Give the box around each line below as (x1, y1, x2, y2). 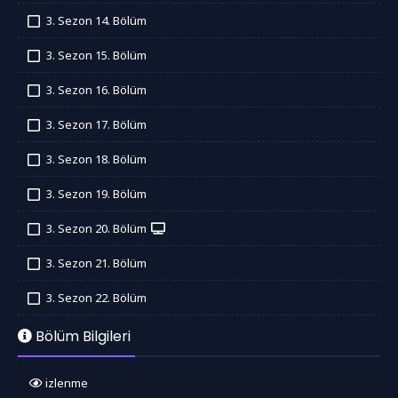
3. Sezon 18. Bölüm (46, 150, 147, 167)
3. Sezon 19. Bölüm (46, 185, 147, 202)
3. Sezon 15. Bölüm (46, 46, 147, 63)
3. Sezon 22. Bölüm (46, 289, 147, 306)
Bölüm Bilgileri (32, 325, 131, 346)
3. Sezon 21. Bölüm (46, 254, 147, 271)
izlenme (43, 374, 88, 391)
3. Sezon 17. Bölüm (46, 115, 147, 132)
